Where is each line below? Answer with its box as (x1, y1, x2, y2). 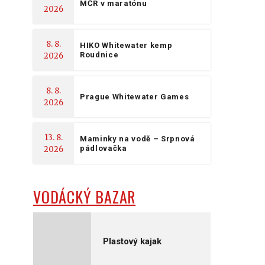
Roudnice (80, 50, 119, 59)
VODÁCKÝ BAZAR (33, 185, 136, 208)
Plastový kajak (103, 235, 161, 247)
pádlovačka (80, 143, 127, 153)
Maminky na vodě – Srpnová (80, 134, 195, 143)
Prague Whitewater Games (80, 92, 189, 101)
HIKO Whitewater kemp (80, 40, 173, 50)
